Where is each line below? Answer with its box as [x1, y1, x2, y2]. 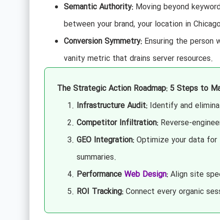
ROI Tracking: [76, 186, 123, 198]
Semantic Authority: [63, 1, 133, 14]
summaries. [76, 151, 116, 164]
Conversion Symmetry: [63, 35, 142, 48]
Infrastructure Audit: [76, 100, 147, 112]
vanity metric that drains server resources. [63, 53, 213, 65]
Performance [76, 168, 124, 181]
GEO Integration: [76, 134, 134, 147]
